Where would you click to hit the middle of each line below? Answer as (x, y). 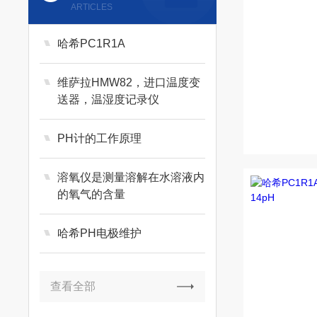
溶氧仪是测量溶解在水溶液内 (131, 177)
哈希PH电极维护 (100, 233)
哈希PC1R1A (92, 44)
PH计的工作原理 (100, 138)
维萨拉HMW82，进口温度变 (129, 82)
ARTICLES (92, 7)
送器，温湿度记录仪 (109, 99)
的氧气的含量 (92, 194)
